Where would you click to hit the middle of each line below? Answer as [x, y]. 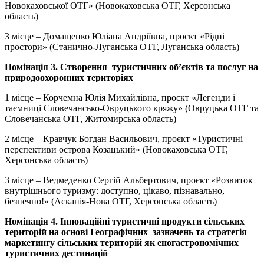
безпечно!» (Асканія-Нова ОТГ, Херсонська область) [111, 201]
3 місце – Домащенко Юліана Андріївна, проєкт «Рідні [115, 36]
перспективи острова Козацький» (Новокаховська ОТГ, [116, 149]
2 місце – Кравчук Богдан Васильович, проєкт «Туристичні [124, 138]
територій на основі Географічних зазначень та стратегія [126, 232]
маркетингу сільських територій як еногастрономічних [122, 242]
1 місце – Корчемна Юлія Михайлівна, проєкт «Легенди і [120, 97]
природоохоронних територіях [69, 77]
